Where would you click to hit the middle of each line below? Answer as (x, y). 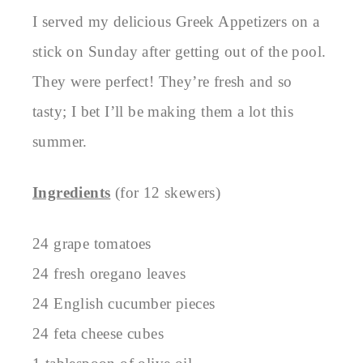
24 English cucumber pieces (124, 303)
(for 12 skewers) (166, 192)
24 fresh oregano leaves (109, 273)
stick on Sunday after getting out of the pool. (179, 51)
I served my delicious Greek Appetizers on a (176, 21)
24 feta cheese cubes (98, 333)
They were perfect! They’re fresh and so (162, 81)
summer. (60, 141)
